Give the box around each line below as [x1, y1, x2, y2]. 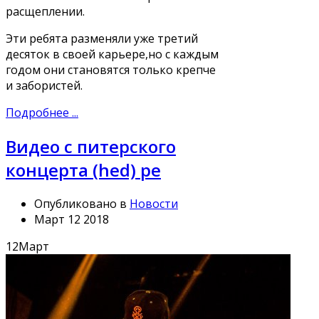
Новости [130, 195, 178, 211]
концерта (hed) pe [6, 157, 161, 182]
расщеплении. [6, 3, 85, 19]
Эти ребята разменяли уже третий [6, 30, 198, 46]
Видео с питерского [6, 134, 176, 158]
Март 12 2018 [34, 211, 109, 227]
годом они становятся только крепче [6, 61, 216, 78]
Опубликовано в [34, 195, 127, 211]
